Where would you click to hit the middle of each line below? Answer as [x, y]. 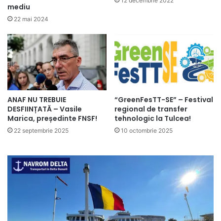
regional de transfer [151, 109]
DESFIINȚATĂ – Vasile [45, 109]
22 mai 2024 [31, 19]
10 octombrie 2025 [147, 130]
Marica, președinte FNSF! [52, 118]
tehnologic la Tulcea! [153, 118]
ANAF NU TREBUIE [37, 99]
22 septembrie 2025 [41, 130]
